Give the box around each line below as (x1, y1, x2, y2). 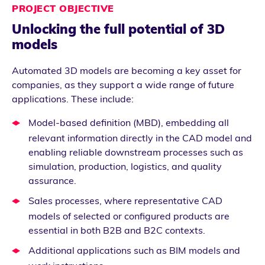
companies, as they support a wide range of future (12, 78, 234, 91)
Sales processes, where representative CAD (28, 194, 222, 206)
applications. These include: (12, 92, 134, 105)
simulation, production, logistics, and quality (28, 160, 222, 172)
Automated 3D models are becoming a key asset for (12, 64, 241, 76)
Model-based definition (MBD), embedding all (28, 116, 229, 128)
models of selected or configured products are (28, 209, 230, 222)
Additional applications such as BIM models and (28, 244, 240, 256)
